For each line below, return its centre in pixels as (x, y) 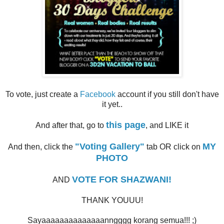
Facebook (97, 94)
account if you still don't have (167, 94)
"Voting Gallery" (110, 146)
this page (126, 125)
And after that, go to (71, 125)
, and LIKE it (167, 125)
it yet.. (112, 104)
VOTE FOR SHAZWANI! (122, 179)
